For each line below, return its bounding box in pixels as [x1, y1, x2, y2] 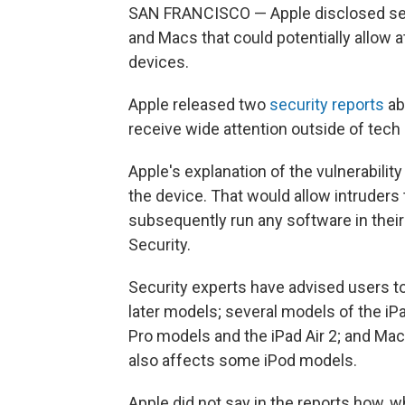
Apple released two [128, 95, 269, 114]
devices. [128, 52, 189, 71]
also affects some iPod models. [128, 351, 357, 370]
